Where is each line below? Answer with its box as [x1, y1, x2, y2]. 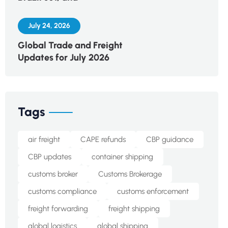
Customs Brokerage [98, 169, 162, 179]
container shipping [91, 152, 153, 161]
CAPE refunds [80, 135, 126, 144]
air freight [27, 135, 60, 144]
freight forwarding [27, 204, 88, 213]
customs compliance [27, 187, 97, 196]
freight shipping [108, 204, 160, 213]
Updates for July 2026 [17, 52, 109, 63]
